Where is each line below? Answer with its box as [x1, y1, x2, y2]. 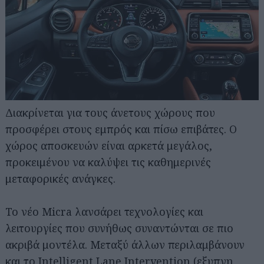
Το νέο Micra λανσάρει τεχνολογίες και [5, 204, 203, 219]
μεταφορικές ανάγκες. [5, 171, 115, 186]
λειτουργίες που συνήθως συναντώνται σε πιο [5, 220, 233, 235]
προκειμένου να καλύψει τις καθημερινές [5, 154, 211, 169]
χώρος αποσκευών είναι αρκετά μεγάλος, [5, 138, 212, 153]
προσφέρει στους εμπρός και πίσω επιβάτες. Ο [5, 121, 237, 136]
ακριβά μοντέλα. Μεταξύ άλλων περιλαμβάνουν [5, 237, 245, 252]
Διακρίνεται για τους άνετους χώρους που [5, 105, 215, 120]
